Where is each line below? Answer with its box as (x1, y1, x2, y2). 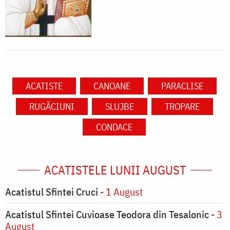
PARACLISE (161, 80, 203, 92)
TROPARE (164, 101, 200, 113)
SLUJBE (105, 101, 134, 113)
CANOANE (93, 80, 130, 92)
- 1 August (98, 185, 143, 199)
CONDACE (96, 121, 132, 133)
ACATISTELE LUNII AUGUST (44, 162, 186, 179)
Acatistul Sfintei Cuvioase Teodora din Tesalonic (5, 207, 209, 222)
